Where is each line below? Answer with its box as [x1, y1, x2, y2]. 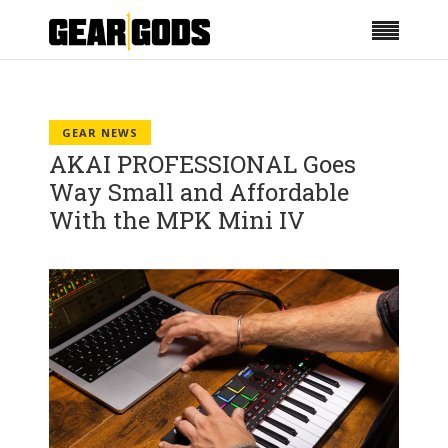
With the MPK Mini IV [49, 204, 305, 236]
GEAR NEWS [62, 125, 138, 140]
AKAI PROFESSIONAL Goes [49, 148, 356, 180]
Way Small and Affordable [49, 176, 349, 208]
